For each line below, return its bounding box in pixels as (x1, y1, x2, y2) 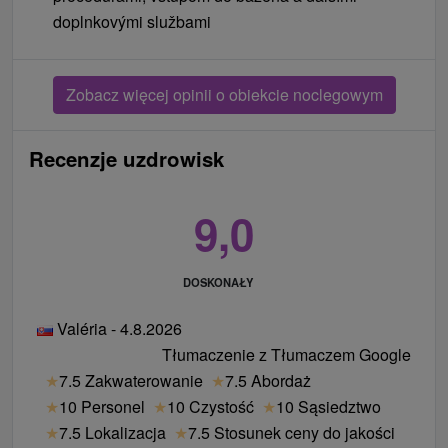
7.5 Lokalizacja (59, 420, 166, 444)
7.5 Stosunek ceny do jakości (188, 420, 395, 444)
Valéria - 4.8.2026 (53, 316, 182, 340)
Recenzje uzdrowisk (29, 144, 224, 174)
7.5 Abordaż (225, 368, 311, 392)
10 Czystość (167, 394, 254, 418)
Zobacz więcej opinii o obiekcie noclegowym (65, 83, 383, 107)
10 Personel (59, 394, 145, 418)
